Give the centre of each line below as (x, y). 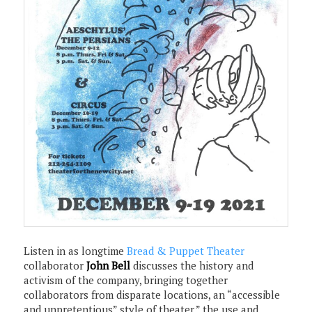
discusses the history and (192, 266)
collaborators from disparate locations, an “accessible (152, 295)
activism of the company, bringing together (126, 280)
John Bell (109, 266)
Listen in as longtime (76, 251)
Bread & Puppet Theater (186, 251)
